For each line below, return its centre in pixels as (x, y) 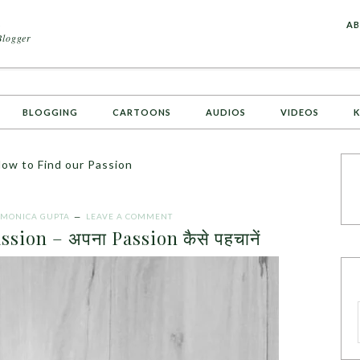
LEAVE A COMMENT (129, 216)
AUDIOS (226, 112)
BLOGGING (50, 112)
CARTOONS (142, 112)
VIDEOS (300, 112)
